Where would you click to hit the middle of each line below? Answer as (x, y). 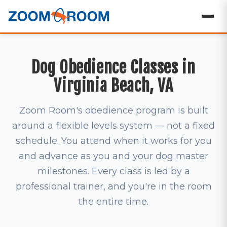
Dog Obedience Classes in (113, 67)
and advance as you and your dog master (113, 156)
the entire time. (113, 202)
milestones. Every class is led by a (113, 171)
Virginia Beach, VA (113, 86)
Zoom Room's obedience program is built (113, 110)
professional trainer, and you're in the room (113, 186)
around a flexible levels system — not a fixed (113, 126)
